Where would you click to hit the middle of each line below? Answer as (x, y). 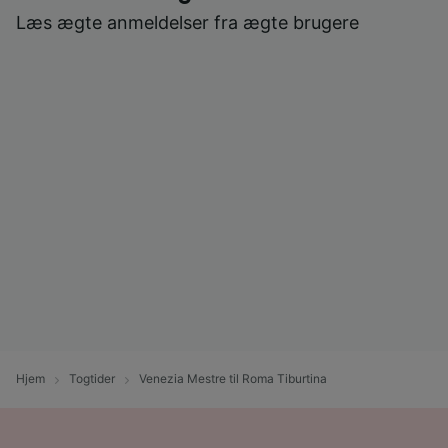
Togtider (92, 379)
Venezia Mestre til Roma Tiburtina (233, 379)
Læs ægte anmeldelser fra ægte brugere (187, 23)
